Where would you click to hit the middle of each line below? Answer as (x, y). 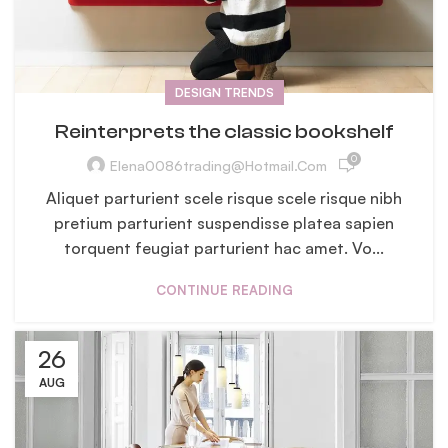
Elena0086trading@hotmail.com (218, 166)
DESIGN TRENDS (224, 92)
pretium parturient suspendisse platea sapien (224, 222)
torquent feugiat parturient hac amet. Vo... (224, 247)
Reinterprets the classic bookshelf (224, 131)
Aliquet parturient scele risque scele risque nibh (224, 197)
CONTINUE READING (224, 289)
